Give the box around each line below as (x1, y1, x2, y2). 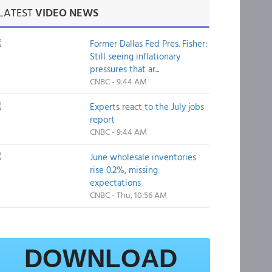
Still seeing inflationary (89, 49, 180, 63)
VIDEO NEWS (35, 4, 98, 21)
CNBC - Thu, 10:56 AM (89, 188, 167, 201)
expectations (89, 175, 141, 189)
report (89, 112, 115, 126)
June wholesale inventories (89, 150, 196, 164)
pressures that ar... (89, 62, 159, 76)
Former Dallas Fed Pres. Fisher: (89, 36, 208, 50)
